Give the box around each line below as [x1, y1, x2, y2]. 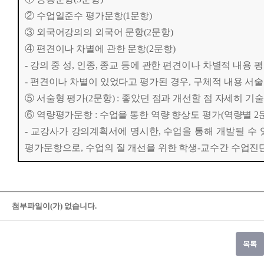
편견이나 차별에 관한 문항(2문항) [34, 44, 176, 54]
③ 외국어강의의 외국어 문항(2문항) [25, 27, 173, 37]
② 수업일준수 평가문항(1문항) [25, 11, 152, 21]
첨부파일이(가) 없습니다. [12, 202, 97, 210]
